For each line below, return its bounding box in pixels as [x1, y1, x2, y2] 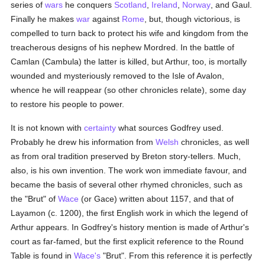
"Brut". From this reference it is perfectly [101, 251, 253, 260]
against [90, 14, 122, 24]
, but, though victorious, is [144, 14, 241, 24]
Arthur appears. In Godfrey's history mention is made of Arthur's [11, 222, 250, 232]
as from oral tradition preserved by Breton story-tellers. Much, [11, 151, 241, 161]
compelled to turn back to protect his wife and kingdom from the [11, 28, 249, 38]
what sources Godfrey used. [116, 123, 224, 132]
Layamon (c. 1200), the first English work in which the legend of [11, 208, 248, 218]
